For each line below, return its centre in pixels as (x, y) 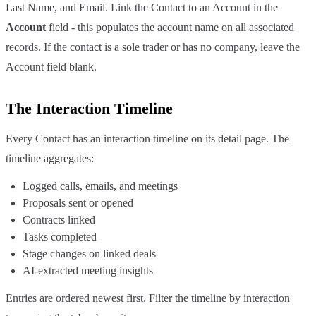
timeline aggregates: (50, 158)
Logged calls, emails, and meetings (100, 186)
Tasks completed (60, 236)
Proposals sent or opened (78, 202)
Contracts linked (59, 219)
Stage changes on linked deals (89, 253)
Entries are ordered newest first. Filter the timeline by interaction (148, 298)
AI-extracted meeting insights (88, 270)
